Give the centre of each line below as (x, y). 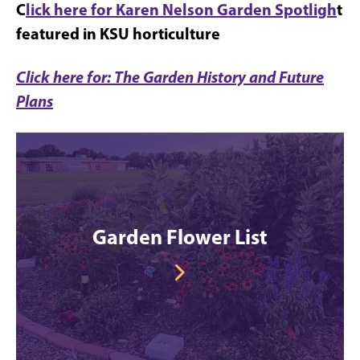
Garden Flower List (180, 237)
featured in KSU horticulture (118, 33)
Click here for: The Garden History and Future (170, 77)
